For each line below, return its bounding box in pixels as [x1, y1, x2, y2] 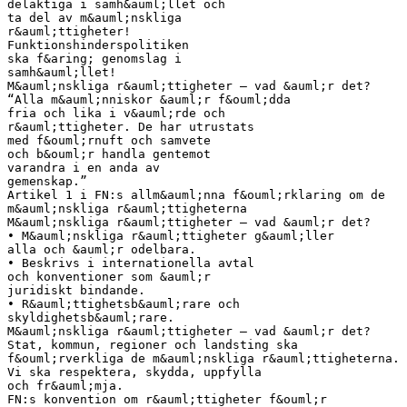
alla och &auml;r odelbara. [7, 242, 196, 256]
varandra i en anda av [7, 160, 160, 174]
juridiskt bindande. [7, 283, 145, 297]
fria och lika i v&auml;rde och [7, 105, 225, 120]
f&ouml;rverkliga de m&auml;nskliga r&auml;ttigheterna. [7, 351, 400, 365]
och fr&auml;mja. [7, 378, 124, 392]
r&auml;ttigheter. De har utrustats [7, 119, 254, 134]
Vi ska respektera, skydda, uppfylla [7, 364, 262, 379]
